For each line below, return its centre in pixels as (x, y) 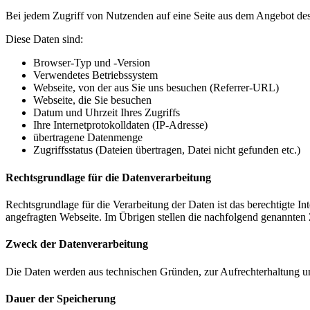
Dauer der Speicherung (61, 298)
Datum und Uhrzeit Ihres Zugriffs (107, 113)
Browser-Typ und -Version (92, 63)
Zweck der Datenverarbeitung (77, 244)
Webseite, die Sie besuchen (92, 100)
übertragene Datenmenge (88, 138)
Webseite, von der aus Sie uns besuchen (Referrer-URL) (156, 88)
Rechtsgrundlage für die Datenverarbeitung (108, 177)
